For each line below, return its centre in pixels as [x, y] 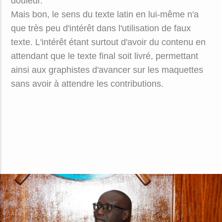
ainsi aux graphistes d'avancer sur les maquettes [107, 70]
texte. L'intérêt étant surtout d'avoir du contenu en [108, 42]
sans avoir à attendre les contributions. [87, 84]
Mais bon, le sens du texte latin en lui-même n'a [105, 14]
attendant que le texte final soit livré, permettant [104, 56]
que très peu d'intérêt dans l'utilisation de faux [101, 28]
